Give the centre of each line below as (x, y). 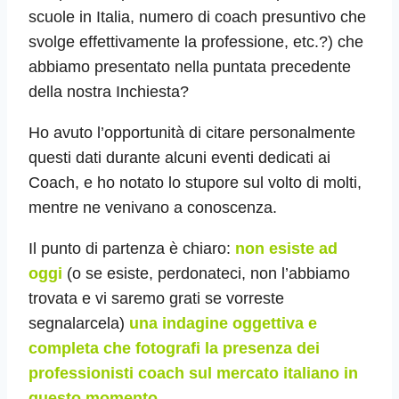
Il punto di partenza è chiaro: (132, 249)
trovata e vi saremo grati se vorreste (156, 299)
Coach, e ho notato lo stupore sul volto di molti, (195, 183)
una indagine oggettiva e (223, 324)
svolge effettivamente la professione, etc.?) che (196, 42)
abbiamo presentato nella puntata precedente (190, 67)
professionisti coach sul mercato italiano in (193, 374)
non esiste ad (286, 249)
